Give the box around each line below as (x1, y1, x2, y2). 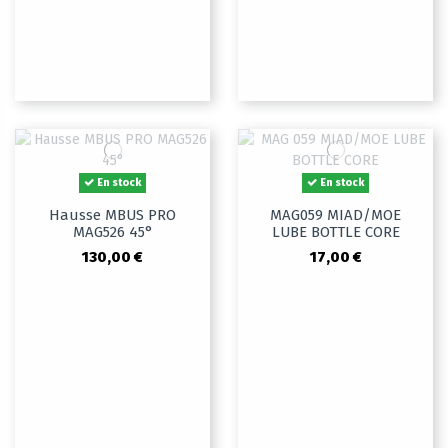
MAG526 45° (72, 223, 153, 242)
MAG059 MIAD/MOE (270, 206, 401, 225)
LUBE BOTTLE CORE (271, 223, 400, 242)
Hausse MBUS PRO (49, 206, 176, 225)
